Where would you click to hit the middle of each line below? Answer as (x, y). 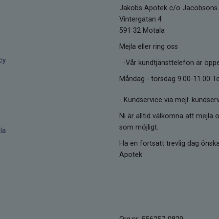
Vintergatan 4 (141, 19)
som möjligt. (139, 127)
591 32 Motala (142, 30)
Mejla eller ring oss (149, 46)
